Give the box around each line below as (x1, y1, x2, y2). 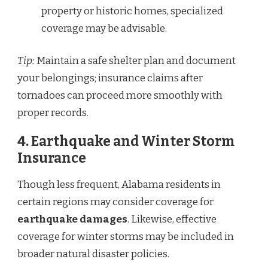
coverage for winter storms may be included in (17, 230, 234, 243)
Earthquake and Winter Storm (31, 133, 234, 150)
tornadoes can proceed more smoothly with (17, 89, 223, 102)
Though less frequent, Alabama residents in (17, 178, 221, 191)
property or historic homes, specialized (41, 4, 223, 17)
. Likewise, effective (127, 213, 217, 226)
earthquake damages (17, 213, 127, 226)
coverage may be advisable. (41, 22, 167, 35)
